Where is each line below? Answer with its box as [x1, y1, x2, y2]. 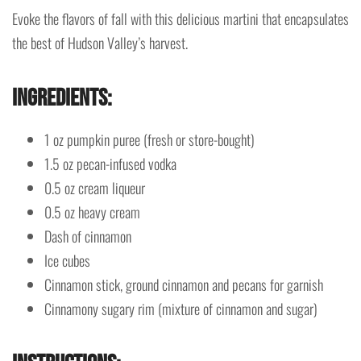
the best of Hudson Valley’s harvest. [12, 32, 188, 54]
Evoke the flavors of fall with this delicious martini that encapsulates [12, 8, 349, 30]
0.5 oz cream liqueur [44, 177, 145, 199]
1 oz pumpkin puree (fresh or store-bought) [44, 129, 255, 151]
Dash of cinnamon [44, 226, 131, 247]
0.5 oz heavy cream [44, 201, 140, 223]
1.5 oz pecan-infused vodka [44, 153, 176, 175]
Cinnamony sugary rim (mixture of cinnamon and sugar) [44, 298, 317, 320]
